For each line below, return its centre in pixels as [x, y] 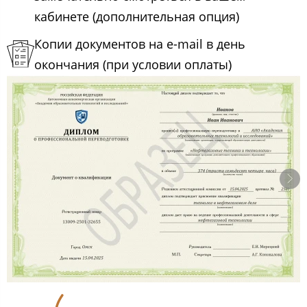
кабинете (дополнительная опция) [137, 17]
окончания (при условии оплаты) [133, 65]
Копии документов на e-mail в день [140, 44]
